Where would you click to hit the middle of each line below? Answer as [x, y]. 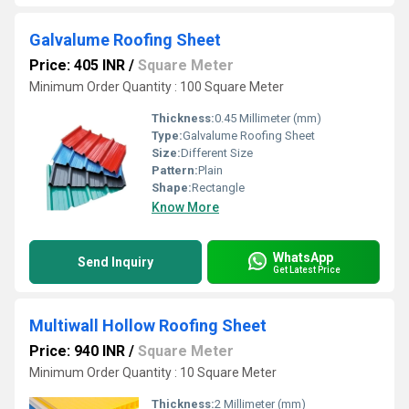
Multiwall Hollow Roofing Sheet [148, 325]
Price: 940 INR [77, 351]
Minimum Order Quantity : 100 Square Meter [157, 87]
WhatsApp [303, 257]
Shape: [172, 188]
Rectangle [218, 188]
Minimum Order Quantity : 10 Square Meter [153, 372]
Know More [185, 207]
